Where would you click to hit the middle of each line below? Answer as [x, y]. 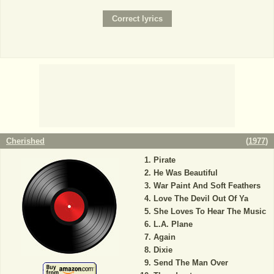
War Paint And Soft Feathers [207, 185]
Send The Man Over [191, 262]
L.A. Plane [173, 224]
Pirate [164, 160]
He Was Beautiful [185, 172]
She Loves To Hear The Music [209, 211]
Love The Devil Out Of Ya [201, 198]
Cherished [25, 141]
